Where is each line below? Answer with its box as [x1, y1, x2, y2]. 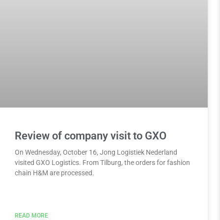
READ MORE [15, 212, 48, 219]
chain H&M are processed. [15, 168, 94, 177]
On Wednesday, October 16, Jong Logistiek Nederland [15, 148, 177, 156]
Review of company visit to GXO [15, 129, 166, 142]
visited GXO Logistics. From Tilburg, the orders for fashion [15, 158, 190, 166]
